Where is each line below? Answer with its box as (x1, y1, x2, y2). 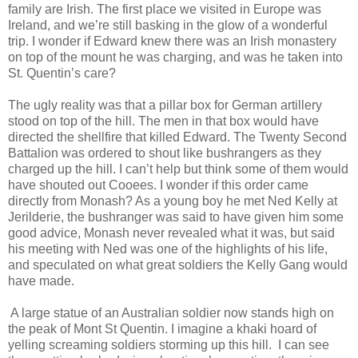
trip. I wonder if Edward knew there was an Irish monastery (8, 34, 336, 48)
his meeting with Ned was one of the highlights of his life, (8, 241, 328, 256)
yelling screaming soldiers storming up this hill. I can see (8, 337, 329, 352)
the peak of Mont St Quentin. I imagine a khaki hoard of (8, 321, 316, 336)
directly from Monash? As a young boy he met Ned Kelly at (8, 193, 337, 208)
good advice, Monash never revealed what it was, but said (8, 225, 335, 240)
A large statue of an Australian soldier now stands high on (10, 305, 334, 320)
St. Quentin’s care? (8, 66, 119, 80)
